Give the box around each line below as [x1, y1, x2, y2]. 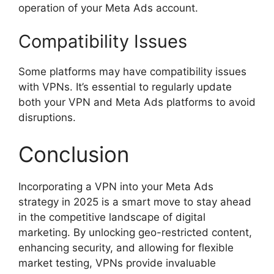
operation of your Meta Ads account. [18, 1, 198, 14]
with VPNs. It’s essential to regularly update [18, 81, 232, 94]
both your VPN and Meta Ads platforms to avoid [18, 96, 256, 109]
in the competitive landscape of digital [18, 210, 206, 223]
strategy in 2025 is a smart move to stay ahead [18, 195, 251, 208]
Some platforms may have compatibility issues [18, 65, 246, 78]
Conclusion [18, 141, 129, 167]
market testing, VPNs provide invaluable [18, 256, 216, 269]
